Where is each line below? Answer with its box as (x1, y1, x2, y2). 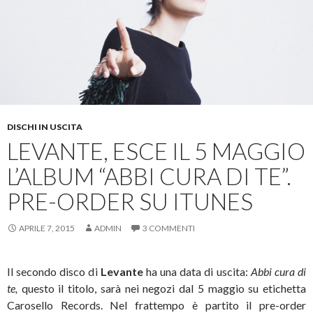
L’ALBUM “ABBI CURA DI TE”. (7, 161, 291, 190)
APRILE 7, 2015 (19, 222, 75, 233)
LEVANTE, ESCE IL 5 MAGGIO (7, 136, 305, 165)
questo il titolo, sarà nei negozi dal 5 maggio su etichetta (21, 281, 307, 295)
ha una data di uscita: (145, 264, 251, 278)
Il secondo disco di (7, 264, 101, 278)
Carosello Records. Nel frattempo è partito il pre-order (7, 298, 306, 312)
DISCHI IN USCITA (7, 121, 82, 132)
